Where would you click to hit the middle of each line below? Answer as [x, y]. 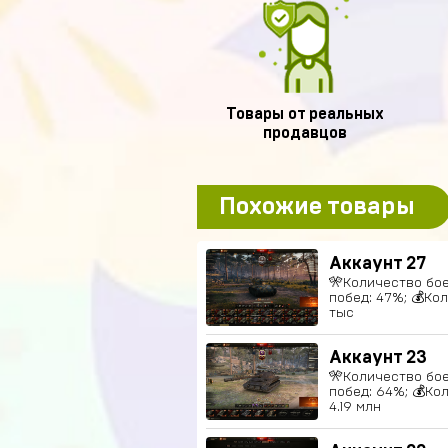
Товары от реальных [304, 114]
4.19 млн [355, 407]
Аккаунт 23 [378, 358]
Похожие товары [317, 207]
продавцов [304, 133]
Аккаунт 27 [377, 264]
